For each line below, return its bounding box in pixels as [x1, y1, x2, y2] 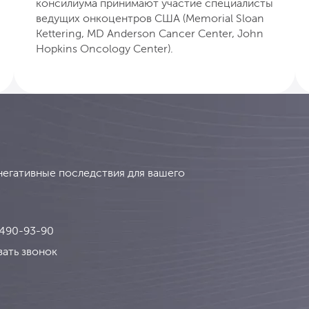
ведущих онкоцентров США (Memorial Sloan [36, 11, 264, 25]
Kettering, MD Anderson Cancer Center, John [36, 26, 263, 40]
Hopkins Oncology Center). [36, 41, 173, 55]
